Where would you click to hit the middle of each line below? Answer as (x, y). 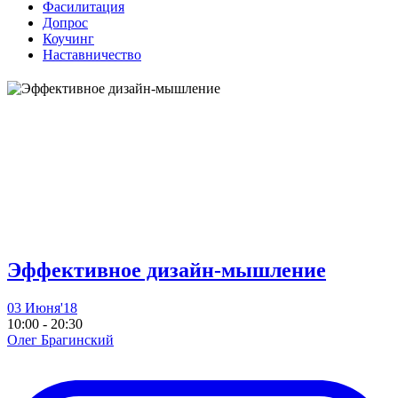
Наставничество (92, 54)
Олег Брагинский (60, 339)
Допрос (65, 22)
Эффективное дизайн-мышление (167, 270)
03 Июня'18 (42, 307)
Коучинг (68, 38)
